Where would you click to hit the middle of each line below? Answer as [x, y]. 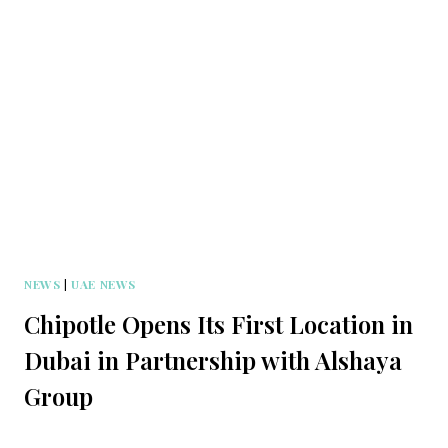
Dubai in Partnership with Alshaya [213, 360]
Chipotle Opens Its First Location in [218, 324]
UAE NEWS [103, 284]
